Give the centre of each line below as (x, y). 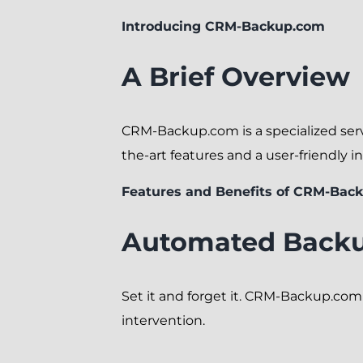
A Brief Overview (235, 76)
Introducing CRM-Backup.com (223, 26)
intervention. (163, 320)
